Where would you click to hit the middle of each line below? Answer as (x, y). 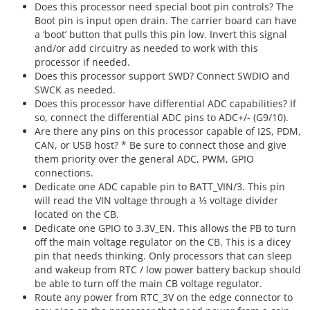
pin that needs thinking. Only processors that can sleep (163, 256)
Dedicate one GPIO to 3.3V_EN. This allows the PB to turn (165, 228)
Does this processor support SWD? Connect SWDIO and (162, 76)
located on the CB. (77, 215)
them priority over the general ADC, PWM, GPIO (144, 159)
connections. (64, 173)
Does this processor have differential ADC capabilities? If (165, 104)
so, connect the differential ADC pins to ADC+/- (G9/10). (162, 118)
